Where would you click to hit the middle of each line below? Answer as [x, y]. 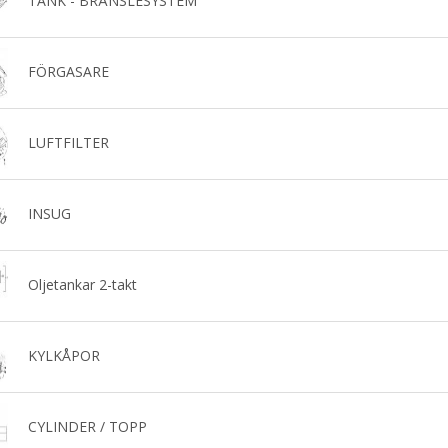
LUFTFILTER [68, 142]
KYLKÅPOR [63, 355]
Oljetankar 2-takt [82, 284]
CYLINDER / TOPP [87, 426]
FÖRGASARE [68, 71]
